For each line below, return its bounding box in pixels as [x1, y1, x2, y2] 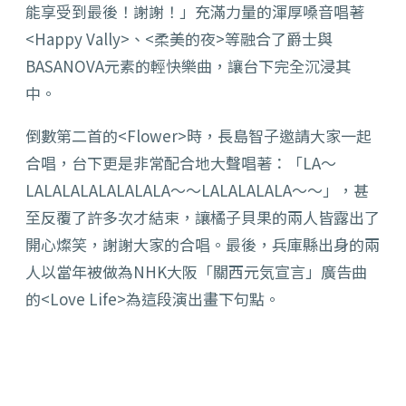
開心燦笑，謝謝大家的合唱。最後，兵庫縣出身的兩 [25, 233, 380, 256]
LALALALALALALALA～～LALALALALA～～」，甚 [25, 179, 369, 202]
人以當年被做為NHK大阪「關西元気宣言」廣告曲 [25, 260, 367, 284]
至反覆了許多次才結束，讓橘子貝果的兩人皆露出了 [25, 206, 380, 229]
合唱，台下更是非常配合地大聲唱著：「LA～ [25, 151, 336, 175]
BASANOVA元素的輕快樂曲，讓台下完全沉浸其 [25, 54, 351, 78]
